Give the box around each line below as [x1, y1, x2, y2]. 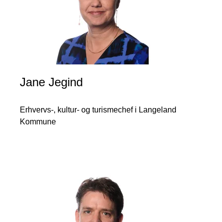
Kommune [20, 117, 56, 126]
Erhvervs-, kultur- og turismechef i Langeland [20, 106, 176, 114]
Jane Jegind [20, 75, 83, 89]
